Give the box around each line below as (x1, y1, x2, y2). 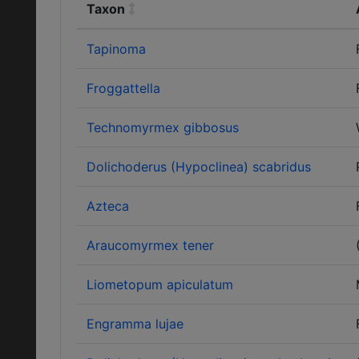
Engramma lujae (87, 316, 184, 332)
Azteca (87, 198, 129, 214)
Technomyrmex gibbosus (87, 119, 239, 135)
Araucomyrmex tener (87, 237, 214, 253)
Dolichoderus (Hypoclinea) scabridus (87, 159, 311, 175)
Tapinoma (87, 41, 146, 57)
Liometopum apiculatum (87, 276, 233, 292)
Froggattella (87, 80, 160, 96)
